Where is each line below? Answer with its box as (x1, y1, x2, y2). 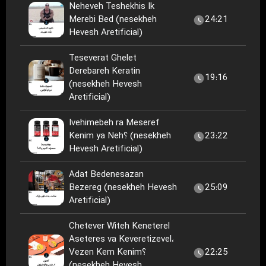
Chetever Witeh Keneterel (69, 220, 170, 233)
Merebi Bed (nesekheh (69, 14, 157, 26)
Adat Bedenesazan (69, 169, 144, 181)
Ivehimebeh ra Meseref (69, 117, 160, 129)
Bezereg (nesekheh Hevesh (69, 182, 177, 194)
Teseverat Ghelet (69, 52, 137, 65)
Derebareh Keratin (69, 65, 140, 78)
